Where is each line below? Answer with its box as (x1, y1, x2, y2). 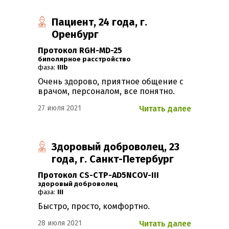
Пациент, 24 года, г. (52, 16, 148, 29)
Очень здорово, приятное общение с (38, 77, 184, 87)
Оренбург (52, 28, 99, 41)
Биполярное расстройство (42, 55, 131, 64)
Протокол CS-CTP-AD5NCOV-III (38, 170, 159, 180)
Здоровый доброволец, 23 (52, 141, 180, 153)
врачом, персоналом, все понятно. (38, 86, 175, 97)
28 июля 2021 (38, 219, 82, 228)
